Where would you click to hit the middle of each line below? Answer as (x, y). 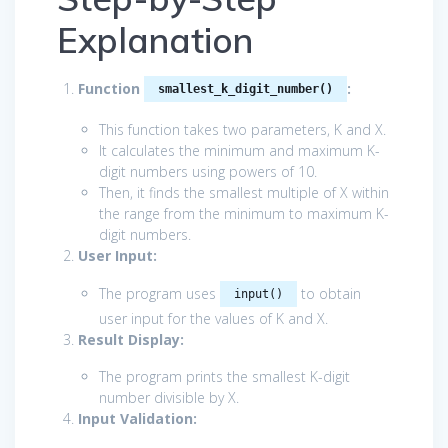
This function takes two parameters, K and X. (242, 129)
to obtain (329, 293)
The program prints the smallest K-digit (224, 376)
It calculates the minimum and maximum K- (239, 150)
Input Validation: (137, 418)
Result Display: (131, 339)
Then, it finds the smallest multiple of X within (244, 192)
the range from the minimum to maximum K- (244, 213)
